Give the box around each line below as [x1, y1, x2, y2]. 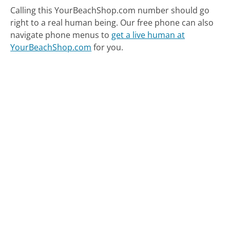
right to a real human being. [10, 16, 119, 28]
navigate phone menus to [10, 29, 112, 41]
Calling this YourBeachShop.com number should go [10, 4, 210, 16]
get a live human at [111, 29, 185, 41]
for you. [91, 41, 124, 53]
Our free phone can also [120, 16, 214, 28]
